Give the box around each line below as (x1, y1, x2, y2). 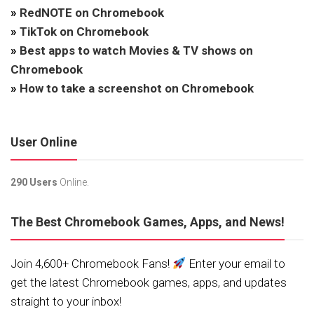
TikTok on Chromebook (20, 25, 149, 39)
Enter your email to (186, 257, 286, 271)
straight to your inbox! (11, 294, 121, 309)
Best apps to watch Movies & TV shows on (20, 43, 253, 58)
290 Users (11, 177, 57, 189)
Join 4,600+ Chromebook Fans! (11, 257, 172, 271)
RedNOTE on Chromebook (20, 6, 164, 20)
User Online (11, 135, 77, 150)
